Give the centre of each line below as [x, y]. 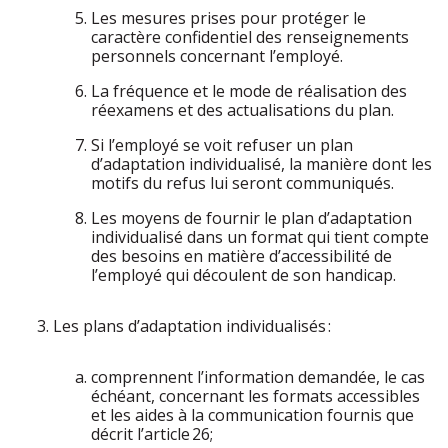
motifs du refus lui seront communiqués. [242, 183]
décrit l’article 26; [152, 434]
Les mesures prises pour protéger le [228, 18]
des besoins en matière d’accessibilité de [241, 256]
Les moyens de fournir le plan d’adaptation [251, 218]
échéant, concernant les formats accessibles [255, 396]
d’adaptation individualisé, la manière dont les [261, 164]
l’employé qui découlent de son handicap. [243, 275]
